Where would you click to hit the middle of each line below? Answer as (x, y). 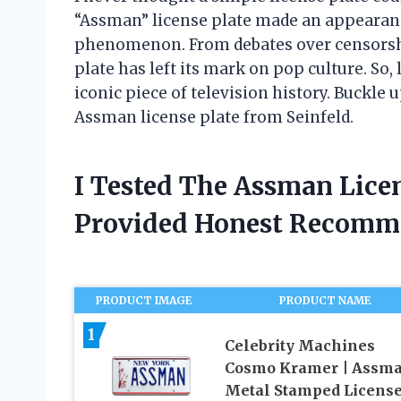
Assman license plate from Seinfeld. (214, 118)
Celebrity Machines (299, 345)
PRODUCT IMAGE (145, 301)
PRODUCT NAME (326, 301)
